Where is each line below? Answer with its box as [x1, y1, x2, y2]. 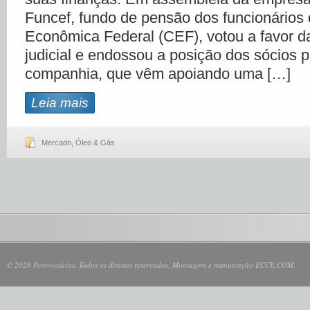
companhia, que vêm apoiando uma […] [25, 65, 291, 82]
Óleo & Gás [75, 138, 115, 147]
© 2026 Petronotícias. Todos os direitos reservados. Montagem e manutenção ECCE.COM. [7, 259, 295, 270]
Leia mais [31, 95, 89, 110]
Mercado [42, 138, 71, 147]
